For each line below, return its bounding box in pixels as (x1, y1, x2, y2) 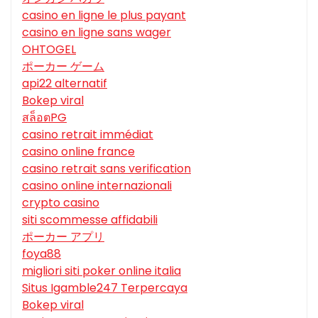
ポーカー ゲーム (22, 58, 104, 75)
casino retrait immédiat (22, 126, 153, 143)
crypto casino (22, 194, 99, 212)
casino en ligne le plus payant (22, 7, 186, 24)
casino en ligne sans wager (22, 24, 171, 41)
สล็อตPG (22, 109, 67, 126)
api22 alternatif (22, 75, 107, 92)
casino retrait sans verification (22, 160, 191, 177)
